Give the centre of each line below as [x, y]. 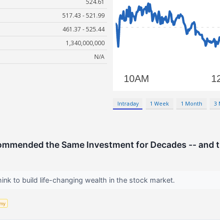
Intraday [128, 103]
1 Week [160, 103]
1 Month [192, 103]
